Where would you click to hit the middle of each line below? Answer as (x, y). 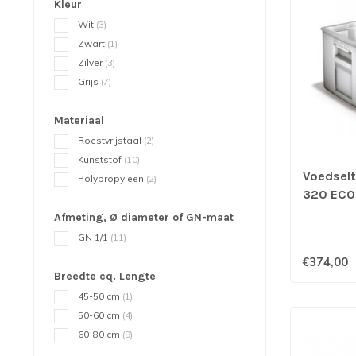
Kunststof (101, 159)
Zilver (91, 62)
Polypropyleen (112, 178)
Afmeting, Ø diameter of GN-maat (144, 217)
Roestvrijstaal (111, 140)
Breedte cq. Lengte (105, 276)
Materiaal (79, 120)
